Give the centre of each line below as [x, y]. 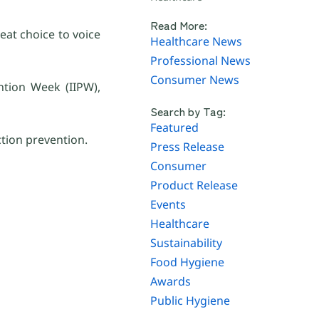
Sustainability [187, 243]
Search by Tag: [188, 111]
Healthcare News [197, 42]
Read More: [179, 25]
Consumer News [195, 80]
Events [168, 205]
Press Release [188, 147]
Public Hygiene [190, 301]
